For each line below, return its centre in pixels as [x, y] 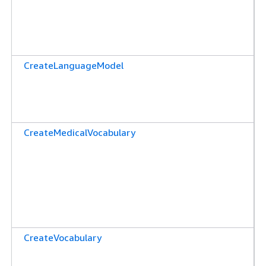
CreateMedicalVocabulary [80, 132]
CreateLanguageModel [74, 65]
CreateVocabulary [63, 237]
